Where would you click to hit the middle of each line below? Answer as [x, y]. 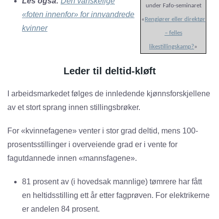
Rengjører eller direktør [175, 20]
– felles [173, 33]
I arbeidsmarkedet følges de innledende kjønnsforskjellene [109, 94]
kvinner [35, 28]
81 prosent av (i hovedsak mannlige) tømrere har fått [112, 182]
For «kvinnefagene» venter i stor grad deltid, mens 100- [103, 131]
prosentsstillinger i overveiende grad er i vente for [92, 145]
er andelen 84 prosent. [61, 209]
